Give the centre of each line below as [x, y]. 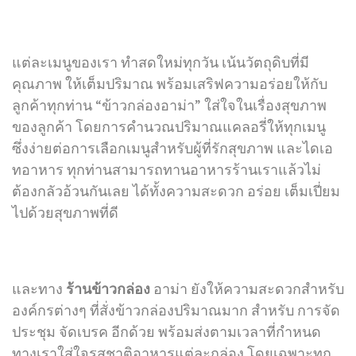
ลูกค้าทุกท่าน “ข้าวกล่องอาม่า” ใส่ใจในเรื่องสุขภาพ [169, 106]
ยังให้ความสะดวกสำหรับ [267, 288]
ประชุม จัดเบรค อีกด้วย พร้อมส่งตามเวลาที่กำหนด [166, 331]
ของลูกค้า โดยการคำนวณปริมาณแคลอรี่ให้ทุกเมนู [169, 127]
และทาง [39, 288]
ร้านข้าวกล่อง [110, 288]
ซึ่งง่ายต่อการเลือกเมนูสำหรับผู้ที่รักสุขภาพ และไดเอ [172, 149]
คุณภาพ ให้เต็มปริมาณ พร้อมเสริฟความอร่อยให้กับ [170, 84]
